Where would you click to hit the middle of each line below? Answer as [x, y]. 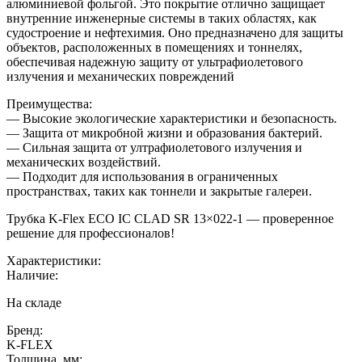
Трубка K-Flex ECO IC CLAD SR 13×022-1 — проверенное [170, 218]
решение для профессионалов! [90, 233]
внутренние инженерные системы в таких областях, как [162, 18]
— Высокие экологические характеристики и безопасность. [172, 118]
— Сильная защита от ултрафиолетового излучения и [154, 147]
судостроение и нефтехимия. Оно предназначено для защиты [175, 32]
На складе [34, 302]
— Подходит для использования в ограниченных [142, 176]
